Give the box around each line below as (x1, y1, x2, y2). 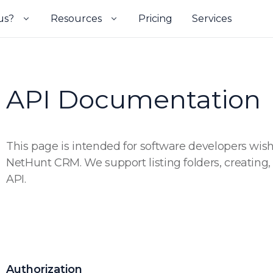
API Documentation (6, 83, 261, 115)
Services (192, 13, 232, 24)
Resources (51, 13, 102, 24)
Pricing (138, 13, 172, 24)
